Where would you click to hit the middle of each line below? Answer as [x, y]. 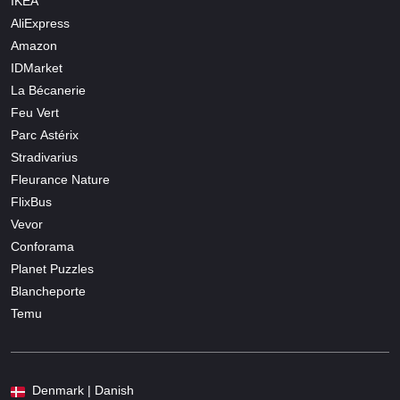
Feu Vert [35, 113]
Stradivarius [44, 158]
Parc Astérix [45, 135]
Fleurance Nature [60, 180]
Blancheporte [48, 292]
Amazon [34, 46]
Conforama [42, 247]
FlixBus [31, 202]
